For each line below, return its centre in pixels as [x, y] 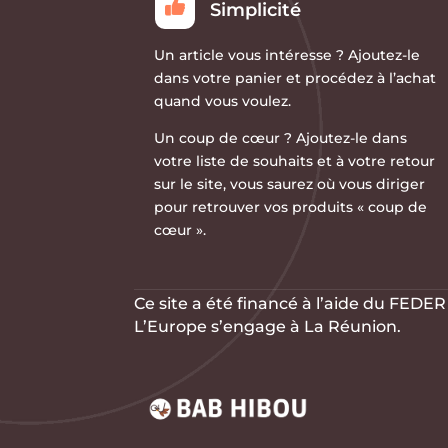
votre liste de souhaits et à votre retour [295, 161]
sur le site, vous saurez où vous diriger [290, 184]
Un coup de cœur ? [223, 138]
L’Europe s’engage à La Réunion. [268, 326]
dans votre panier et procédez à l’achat [295, 78]
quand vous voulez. [223, 101]
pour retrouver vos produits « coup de [291, 207]
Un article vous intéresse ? [249, 55]
